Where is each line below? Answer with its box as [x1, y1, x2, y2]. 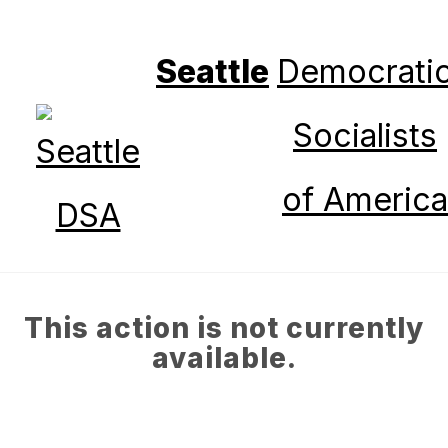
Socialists [293, 116, 437, 155]
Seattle [156, 52, 269, 91]
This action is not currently [24, 311, 424, 345]
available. [151, 341, 297, 375]
